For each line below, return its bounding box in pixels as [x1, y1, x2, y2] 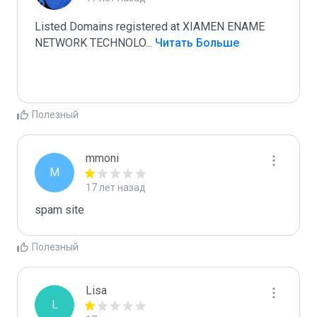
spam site [35, 203, 84, 217]
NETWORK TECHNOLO [35, 36, 146, 50]
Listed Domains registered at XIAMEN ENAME [35, 20, 265, 33]
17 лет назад [86, 182, 146, 193]
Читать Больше [152, 36, 239, 50]
